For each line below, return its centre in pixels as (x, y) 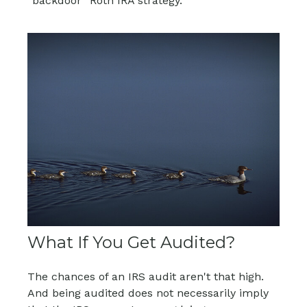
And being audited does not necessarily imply (148, 293)
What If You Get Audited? (132, 242)
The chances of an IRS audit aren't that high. (146, 276)
